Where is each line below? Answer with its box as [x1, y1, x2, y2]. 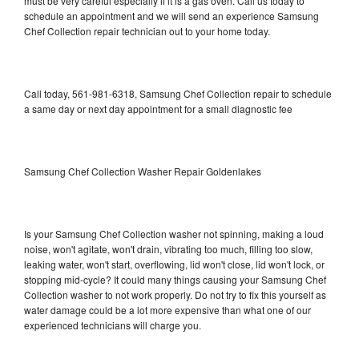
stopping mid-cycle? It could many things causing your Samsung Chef [24, 272, 326, 286]
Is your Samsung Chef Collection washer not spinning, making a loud [24, 226, 324, 240]
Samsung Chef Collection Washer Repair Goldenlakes [24, 163, 261, 178]
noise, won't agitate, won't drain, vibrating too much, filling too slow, [24, 241, 313, 256]
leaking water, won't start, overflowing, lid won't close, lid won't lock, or [24, 256, 325, 271]
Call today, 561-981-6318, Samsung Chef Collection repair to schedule [24, 86, 332, 100]
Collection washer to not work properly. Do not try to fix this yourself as [24, 287, 326, 301]
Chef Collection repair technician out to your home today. [24, 23, 270, 38]
